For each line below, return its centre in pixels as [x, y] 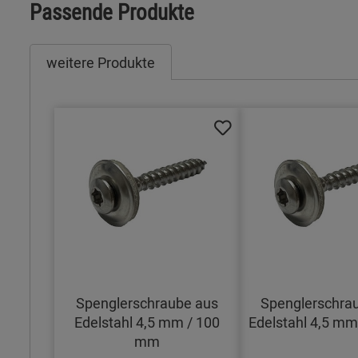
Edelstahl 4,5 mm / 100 [147, 322]
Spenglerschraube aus [147, 303]
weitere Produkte [101, 63]
